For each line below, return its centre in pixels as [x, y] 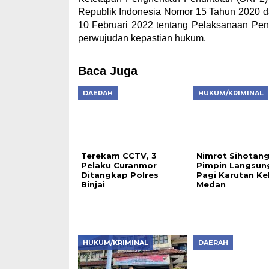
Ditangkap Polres [119, 175]
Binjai [93, 184]
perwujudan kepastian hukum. [142, 38]
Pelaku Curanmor [119, 165]
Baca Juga [107, 71]
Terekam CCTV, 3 [119, 156]
